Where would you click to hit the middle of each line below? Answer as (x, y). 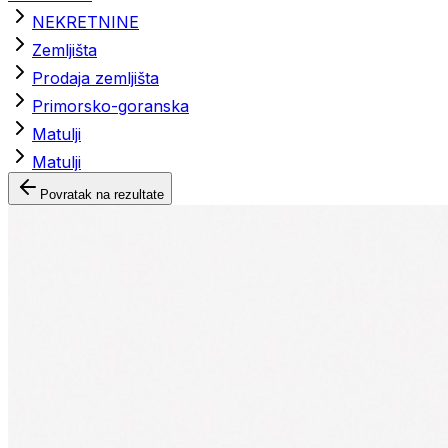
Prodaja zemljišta (95, 78)
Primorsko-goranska (110, 106)
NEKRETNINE (85, 22)
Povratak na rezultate (102, 194)
